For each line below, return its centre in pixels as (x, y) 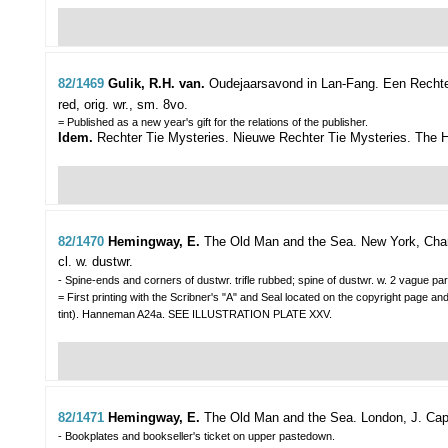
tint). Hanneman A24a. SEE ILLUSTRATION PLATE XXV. (195, 314)
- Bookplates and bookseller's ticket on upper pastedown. (196, 436)
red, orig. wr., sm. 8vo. (123, 105)
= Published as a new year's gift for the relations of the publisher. (213, 122)
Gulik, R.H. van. (158, 84)
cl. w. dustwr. (95, 262)
